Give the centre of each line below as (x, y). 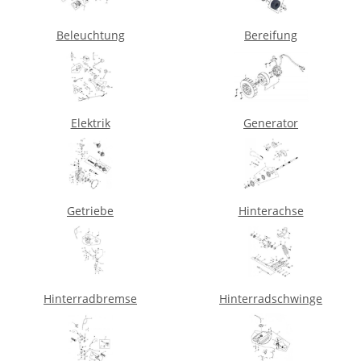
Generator (271, 122)
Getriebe (90, 210)
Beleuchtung (90, 35)
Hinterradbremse (90, 298)
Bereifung (271, 35)
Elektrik (90, 122)
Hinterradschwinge (271, 298)
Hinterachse (271, 210)
